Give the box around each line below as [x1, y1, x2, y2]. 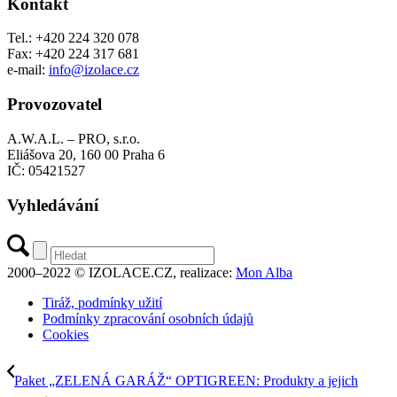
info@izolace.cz [49, 62, 139, 78]
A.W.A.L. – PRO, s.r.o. [7, 130, 140, 146]
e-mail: [7, 62, 49, 78]
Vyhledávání [7, 195, 98, 214]
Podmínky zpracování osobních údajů [43, 311, 253, 327]
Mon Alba [236, 265, 292, 281]
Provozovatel [7, 95, 102, 114]
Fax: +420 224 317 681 [7, 46, 139, 62]
